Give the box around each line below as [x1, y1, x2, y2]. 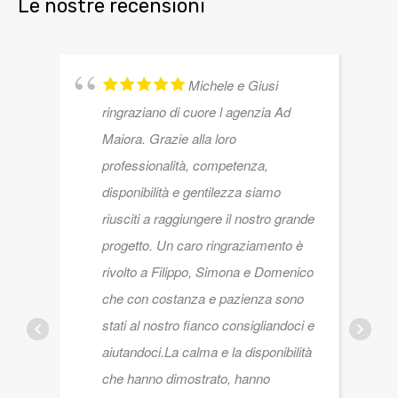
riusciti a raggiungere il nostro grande [102, 209, 314, 228]
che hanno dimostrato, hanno [102, 369, 270, 388]
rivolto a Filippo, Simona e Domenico [102, 262, 314, 282]
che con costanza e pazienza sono [102, 289, 304, 308]
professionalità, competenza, [102, 155, 268, 175]
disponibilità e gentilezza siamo [102, 182, 281, 202]
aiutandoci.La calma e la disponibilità [102, 342, 312, 362]
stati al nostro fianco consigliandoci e [102, 315, 314, 335]
